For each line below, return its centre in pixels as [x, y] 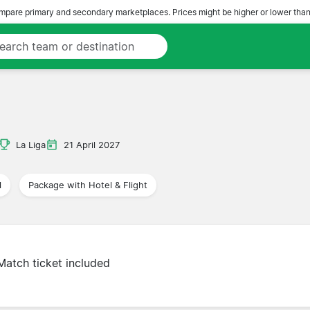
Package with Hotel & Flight [88, 185]
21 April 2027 [92, 145]
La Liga [31, 145]
